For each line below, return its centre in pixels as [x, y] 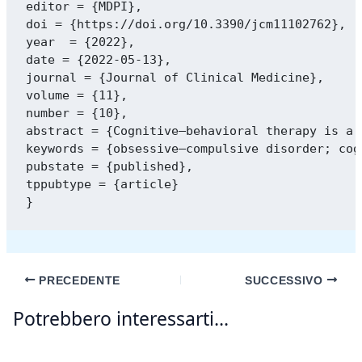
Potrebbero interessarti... [120, 319]
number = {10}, [77, 114]
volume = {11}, [77, 96]
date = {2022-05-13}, [99, 60]
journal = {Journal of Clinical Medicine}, [175, 78]
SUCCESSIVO [286, 280]
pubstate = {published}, [110, 167]
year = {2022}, [81, 42]
